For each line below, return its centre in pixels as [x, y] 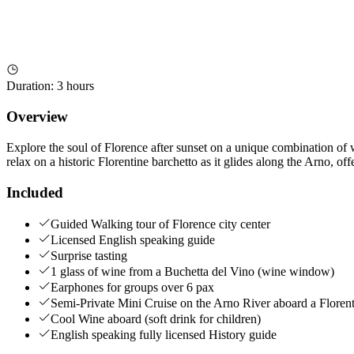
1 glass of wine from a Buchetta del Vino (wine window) [192, 272]
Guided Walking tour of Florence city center [160, 224]
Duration [28, 86]
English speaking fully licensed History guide [164, 335]
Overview [37, 117]
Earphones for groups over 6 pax [132, 288]
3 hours [75, 86]
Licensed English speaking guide [133, 240]
